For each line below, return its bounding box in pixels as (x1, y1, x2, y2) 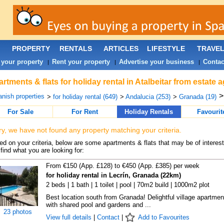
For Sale (7, 108, 33, 115)
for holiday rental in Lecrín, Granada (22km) (45, 171, 181, 179)
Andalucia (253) (125, 93, 170, 100)
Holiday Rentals (124, 108, 173, 115)
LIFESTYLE (146, 44, 185, 52)
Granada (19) (178, 93, 216, 100)
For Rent (71, 108, 98, 115)
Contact (96, 213, 119, 221)
